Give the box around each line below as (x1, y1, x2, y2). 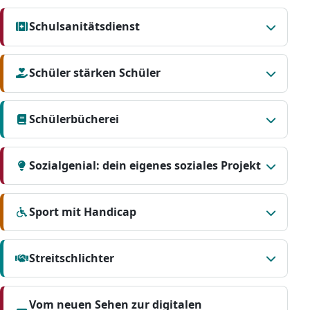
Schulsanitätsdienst (29, 19, 140, 35)
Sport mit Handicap (29, 204, 137, 220)
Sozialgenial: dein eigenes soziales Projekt (29, 158, 262, 174)
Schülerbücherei (29, 111, 120, 127)
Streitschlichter (29, 250, 115, 266)
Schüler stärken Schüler (29, 65, 161, 81)
